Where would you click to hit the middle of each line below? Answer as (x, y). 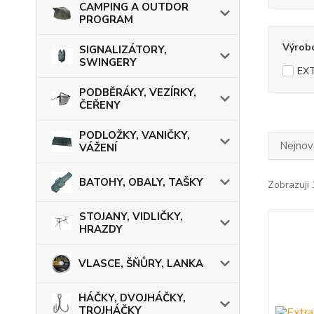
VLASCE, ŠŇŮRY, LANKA (141, 264)
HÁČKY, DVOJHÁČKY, (132, 298)
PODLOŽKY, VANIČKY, (135, 135)
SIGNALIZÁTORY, (123, 50)
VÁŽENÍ (98, 148)
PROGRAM (106, 20)
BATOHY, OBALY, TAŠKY (141, 182)
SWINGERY (108, 62)
